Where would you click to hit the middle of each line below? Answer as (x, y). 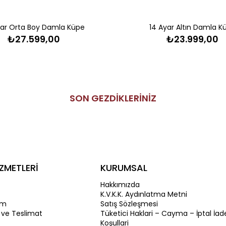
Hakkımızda (120, 184)
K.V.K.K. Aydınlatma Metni (144, 194)
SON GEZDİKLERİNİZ (113, 98)
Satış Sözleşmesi (129, 204)
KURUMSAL (124, 167)
